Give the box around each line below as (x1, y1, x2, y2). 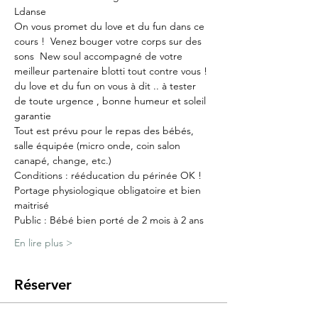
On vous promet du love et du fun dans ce (14, 20, 207, 33)
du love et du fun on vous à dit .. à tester (14, 79, 199, 93)
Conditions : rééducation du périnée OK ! (14, 169, 202, 182)
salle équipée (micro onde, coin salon (14, 139, 183, 153)
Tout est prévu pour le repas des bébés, (14, 124, 197, 138)
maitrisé (14, 199, 49, 212)
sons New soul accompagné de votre (14, 50, 185, 63)
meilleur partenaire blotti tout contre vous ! (14, 65, 210, 78)
